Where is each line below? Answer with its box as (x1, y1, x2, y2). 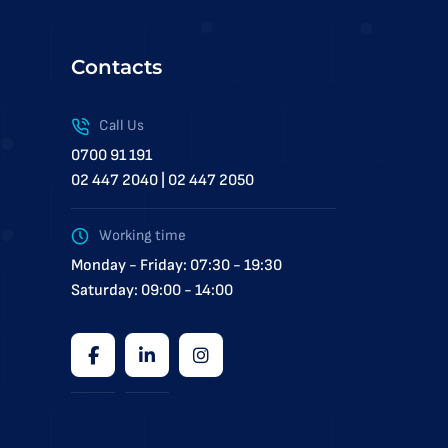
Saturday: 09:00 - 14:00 (71, 281, 233, 300)
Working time (99, 226, 186, 245)
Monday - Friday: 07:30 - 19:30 (71, 256, 282, 275)
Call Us (99, 116, 144, 135)
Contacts (71, 55, 162, 79)
